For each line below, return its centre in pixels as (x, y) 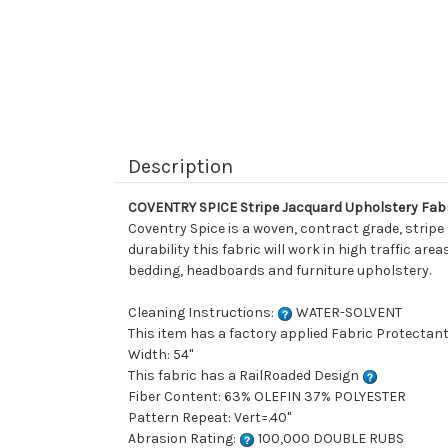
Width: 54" (160, 355)
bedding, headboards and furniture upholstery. (279, 271)
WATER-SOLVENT (347, 313)
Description (180, 167)
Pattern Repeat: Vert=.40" (209, 418)
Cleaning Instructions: (202, 313)
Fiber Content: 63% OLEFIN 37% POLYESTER (267, 397)
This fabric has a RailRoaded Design (245, 376)
